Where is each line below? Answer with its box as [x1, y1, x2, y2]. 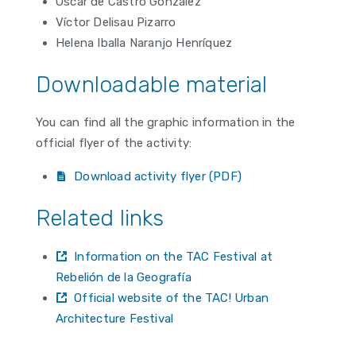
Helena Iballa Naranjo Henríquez [56, 36, 233, 51]
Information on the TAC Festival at [74, 250, 273, 265]
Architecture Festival [56, 311, 174, 327]
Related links [36, 205, 164, 232]
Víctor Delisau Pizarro [56, 15, 176, 30]
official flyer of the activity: [36, 136, 192, 151]
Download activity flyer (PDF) [74, 169, 242, 184]
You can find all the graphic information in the [36, 115, 296, 130]
